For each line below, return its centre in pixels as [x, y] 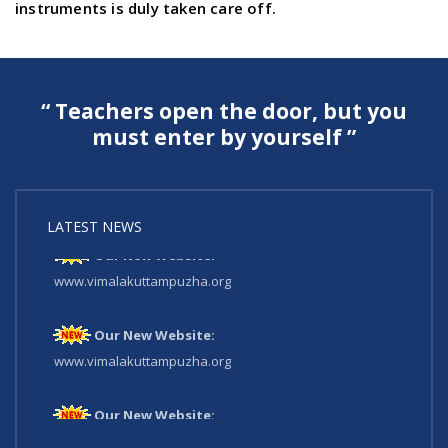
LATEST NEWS [94, 227]
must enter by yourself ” [224, 137]
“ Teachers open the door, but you [224, 111]
